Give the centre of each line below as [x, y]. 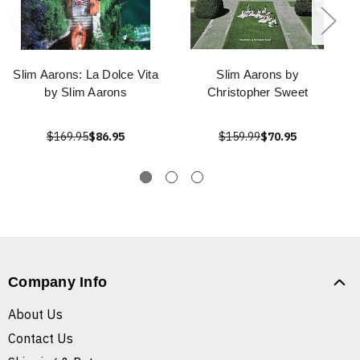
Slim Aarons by [258, 75]
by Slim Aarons [86, 92]
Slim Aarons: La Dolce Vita [86, 75]
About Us [35, 315]
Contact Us [41, 339]
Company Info [57, 282]
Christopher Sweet [258, 92]
